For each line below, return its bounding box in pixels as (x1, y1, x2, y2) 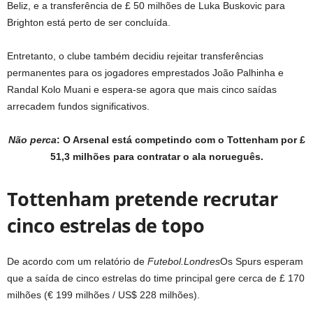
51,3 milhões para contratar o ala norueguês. (50, 151, 263, 162)
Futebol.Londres (147, 256, 220, 267)
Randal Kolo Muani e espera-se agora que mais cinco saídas (7, 84, 277, 95)
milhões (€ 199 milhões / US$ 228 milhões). (7, 289, 200, 300)
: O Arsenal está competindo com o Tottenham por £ (56, 134, 305, 145)
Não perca (8, 134, 57, 145)
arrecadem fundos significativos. (7, 101, 150, 112)
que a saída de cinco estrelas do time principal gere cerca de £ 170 (7, 272, 305, 284)
